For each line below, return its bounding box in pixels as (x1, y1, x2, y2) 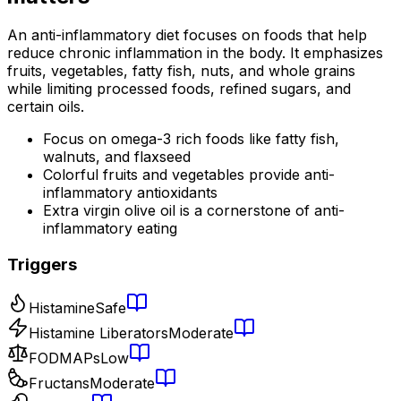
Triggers (7, 254, 77, 276)
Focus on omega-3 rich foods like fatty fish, (43, 130, 339, 149)
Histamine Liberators (29, 323, 168, 342)
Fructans (29, 373, 90, 392)
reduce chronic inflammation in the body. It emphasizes (7, 44, 383, 63)
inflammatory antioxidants (43, 183, 218, 202)
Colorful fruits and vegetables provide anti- (43, 166, 335, 184)
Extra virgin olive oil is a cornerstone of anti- (43, 201, 345, 220)
